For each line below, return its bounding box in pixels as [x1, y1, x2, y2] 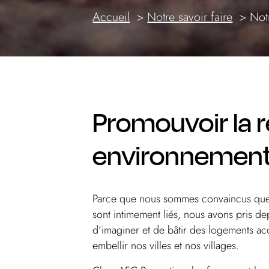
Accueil [92, 8, 130, 26]
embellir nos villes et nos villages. [92, 237, 240, 253]
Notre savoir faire [147, 8, 233, 26]
